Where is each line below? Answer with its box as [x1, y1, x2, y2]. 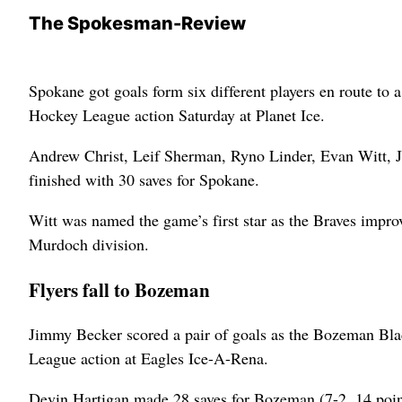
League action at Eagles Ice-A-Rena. [29, 347, 268, 370]
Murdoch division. [29, 233, 149, 255]
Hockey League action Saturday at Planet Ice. [29, 104, 325, 126]
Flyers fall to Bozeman [29, 275, 210, 304]
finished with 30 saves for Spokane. [29, 169, 259, 190]
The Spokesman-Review [29, 13, 246, 34]
